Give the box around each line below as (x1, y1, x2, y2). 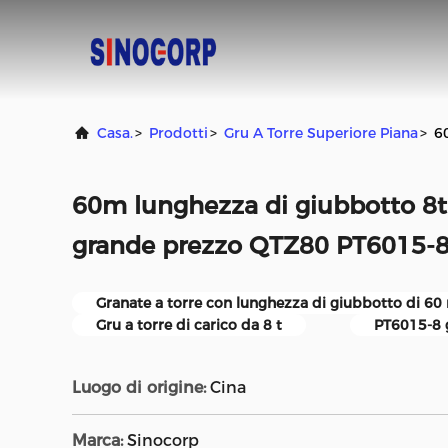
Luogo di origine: (72, 378, 206, 397)
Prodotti (149, 124, 208, 142)
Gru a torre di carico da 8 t (96, 316, 282, 334)
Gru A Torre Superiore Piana (224, 124, 418, 142)
